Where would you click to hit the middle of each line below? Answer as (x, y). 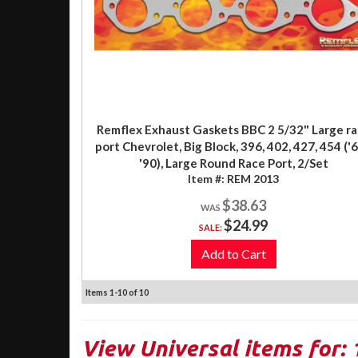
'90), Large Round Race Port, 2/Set (233, 163)
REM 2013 (253, 178)
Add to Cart (233, 253)
